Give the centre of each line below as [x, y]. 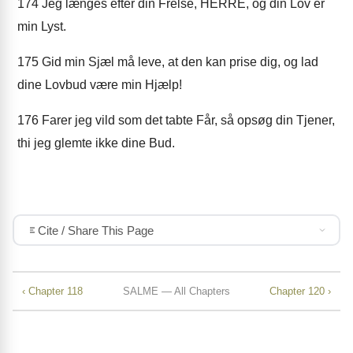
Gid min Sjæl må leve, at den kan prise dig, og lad [178, 62]
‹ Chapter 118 [52, 291]
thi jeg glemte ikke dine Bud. [96, 143]
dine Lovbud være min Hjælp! [100, 85]
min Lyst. [42, 26]
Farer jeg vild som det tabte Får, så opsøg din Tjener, [187, 120]
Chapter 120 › [300, 291]
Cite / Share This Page [95, 230]
